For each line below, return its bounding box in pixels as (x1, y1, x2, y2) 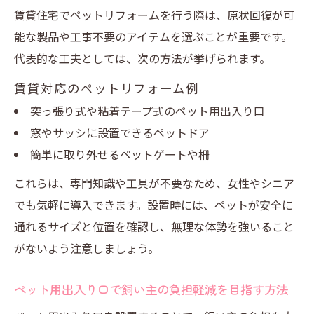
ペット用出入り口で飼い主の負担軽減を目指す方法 (14, 280, 288, 298)
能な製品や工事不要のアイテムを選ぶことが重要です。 (14, 28, 292, 45)
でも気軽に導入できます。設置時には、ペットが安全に (14, 196, 293, 213)
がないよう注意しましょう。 (14, 240, 159, 257)
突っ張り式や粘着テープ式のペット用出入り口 (29, 102, 265, 119)
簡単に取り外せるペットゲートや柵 (29, 146, 210, 163)
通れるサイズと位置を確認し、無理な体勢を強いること (14, 218, 294, 235)
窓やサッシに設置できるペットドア (29, 124, 210, 141)
